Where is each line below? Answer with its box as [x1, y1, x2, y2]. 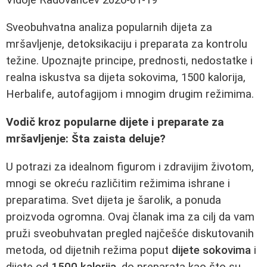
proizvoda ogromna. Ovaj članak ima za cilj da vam [6, 210, 254, 223]
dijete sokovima [172, 243, 251, 257]
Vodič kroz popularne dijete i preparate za [6, 116, 224, 129]
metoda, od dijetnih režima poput [6, 243, 172, 257]
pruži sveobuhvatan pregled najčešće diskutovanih [6, 226, 254, 240]
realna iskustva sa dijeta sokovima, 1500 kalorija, [6, 71, 246, 85]
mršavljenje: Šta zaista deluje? [6, 132, 166, 146]
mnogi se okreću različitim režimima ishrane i [6, 176, 230, 190]
